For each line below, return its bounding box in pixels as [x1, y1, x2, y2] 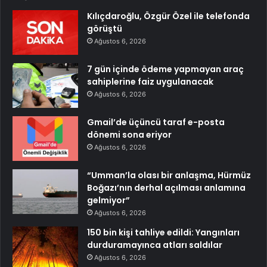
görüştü [87, 23, 122, 35]
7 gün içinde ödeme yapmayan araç [87, 63, 244, 76]
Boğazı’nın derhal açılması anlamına [87, 182, 246, 194]
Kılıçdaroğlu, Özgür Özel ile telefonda [87, 10, 250, 23]
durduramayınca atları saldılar [87, 239, 222, 252]
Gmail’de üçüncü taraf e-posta [87, 116, 225, 129]
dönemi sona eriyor [87, 129, 172, 141]
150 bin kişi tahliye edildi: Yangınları [87, 226, 240, 239]
